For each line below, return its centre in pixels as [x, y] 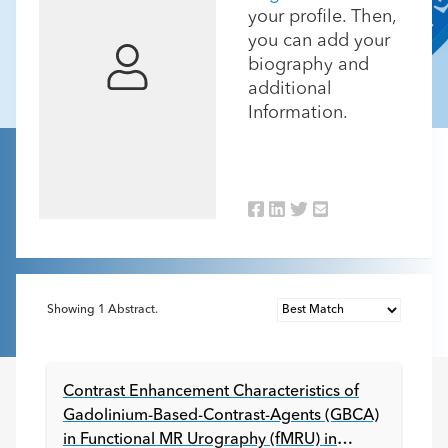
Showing [72, 310]
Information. [298, 113]
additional [290, 89]
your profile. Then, [322, 17]
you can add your [319, 41]
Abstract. [131, 310]
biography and [308, 65]
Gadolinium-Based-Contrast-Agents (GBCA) [221, 416]
